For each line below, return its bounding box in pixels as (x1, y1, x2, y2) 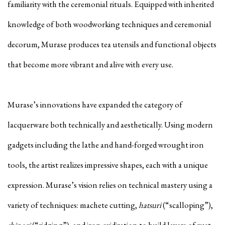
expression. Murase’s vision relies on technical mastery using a (8, 179, 212, 191)
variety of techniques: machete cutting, (8, 199, 139, 211)
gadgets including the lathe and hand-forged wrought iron (8, 139, 204, 151)
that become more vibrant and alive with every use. (8, 59, 173, 70)
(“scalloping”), (163, 199, 213, 211)
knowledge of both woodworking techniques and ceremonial (8, 19, 211, 30)
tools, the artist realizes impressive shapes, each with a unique (8, 159, 208, 171)
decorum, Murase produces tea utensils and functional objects (8, 39, 216, 50)
